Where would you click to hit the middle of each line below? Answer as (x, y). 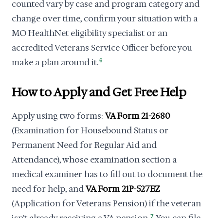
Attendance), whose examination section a (94, 160)
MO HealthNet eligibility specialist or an (90, 33)
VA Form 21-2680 (137, 116)
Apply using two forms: (58, 116)
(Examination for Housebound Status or (90, 130)
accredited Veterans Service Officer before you (102, 48)
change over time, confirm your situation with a (105, 18)
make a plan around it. (55, 62)
